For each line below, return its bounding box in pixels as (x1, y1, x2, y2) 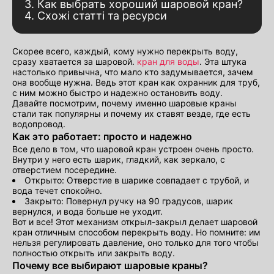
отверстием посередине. (12, 164, 117, 175)
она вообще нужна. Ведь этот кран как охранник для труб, (12, 76, 260, 87)
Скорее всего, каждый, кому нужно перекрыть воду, (12, 45, 238, 56)
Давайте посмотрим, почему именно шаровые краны (12, 97, 237, 108)
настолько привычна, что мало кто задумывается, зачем (12, 66, 253, 77)
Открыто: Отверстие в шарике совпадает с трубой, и (24, 174, 249, 185)
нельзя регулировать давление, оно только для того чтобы (12, 237, 259, 248)
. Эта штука (199, 56, 246, 67)
